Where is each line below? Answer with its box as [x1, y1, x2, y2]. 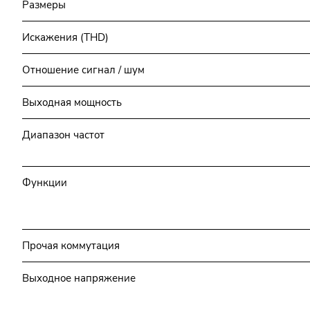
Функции [22, 175, 67, 190]
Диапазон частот [22, 127, 104, 142]
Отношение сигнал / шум [22, 62, 145, 77]
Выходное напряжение [22, 271, 136, 285]
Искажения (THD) [22, 30, 109, 44]
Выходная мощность [22, 95, 122, 109]
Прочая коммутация [22, 238, 120, 253]
